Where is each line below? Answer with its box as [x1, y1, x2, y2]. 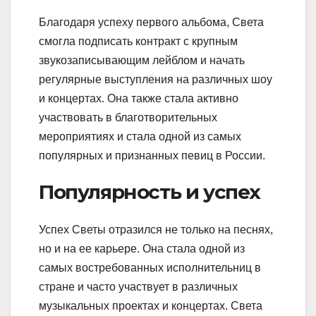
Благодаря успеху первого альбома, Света [39, 16, 264, 28]
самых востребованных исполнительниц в [39, 261, 261, 274]
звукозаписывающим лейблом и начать [39, 54, 245, 66]
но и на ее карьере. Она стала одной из [39, 242, 245, 255]
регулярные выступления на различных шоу [39, 73, 272, 85]
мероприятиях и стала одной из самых [39, 130, 241, 142]
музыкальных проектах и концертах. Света [39, 299, 262, 312]
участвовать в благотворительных [39, 111, 217, 123]
